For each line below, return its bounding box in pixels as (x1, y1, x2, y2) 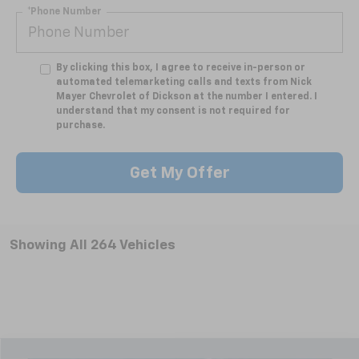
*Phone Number (27, 6, 102, 17)
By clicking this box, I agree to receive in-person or (56, 63, 305, 74)
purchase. (56, 121, 105, 131)
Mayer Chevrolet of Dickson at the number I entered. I (56, 92, 317, 103)
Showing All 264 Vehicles (10, 239, 175, 253)
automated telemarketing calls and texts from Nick (56, 78, 312, 88)
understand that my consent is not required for (56, 107, 290, 117)
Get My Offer (129, 164, 230, 181)
